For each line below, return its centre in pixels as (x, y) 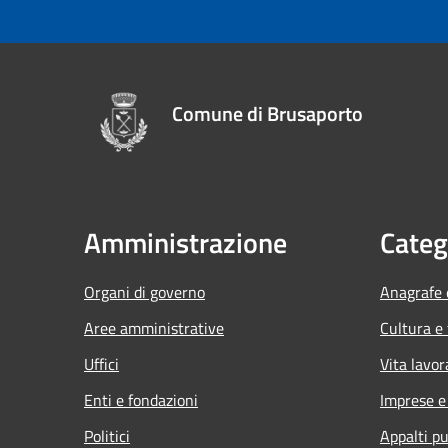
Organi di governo (144, 291)
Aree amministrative (154, 327)
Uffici (101, 363)
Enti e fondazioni (141, 399)
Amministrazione (185, 242)
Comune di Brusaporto (267, 113)
